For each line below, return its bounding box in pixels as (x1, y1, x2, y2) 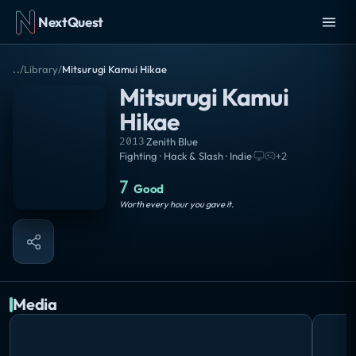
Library (24, 63, 59, 75)
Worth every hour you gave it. (119, 199, 234, 211)
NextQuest (38, 14, 103, 30)
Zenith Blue (146, 135, 198, 148)
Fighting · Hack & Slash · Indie (119, 149, 252, 162)
